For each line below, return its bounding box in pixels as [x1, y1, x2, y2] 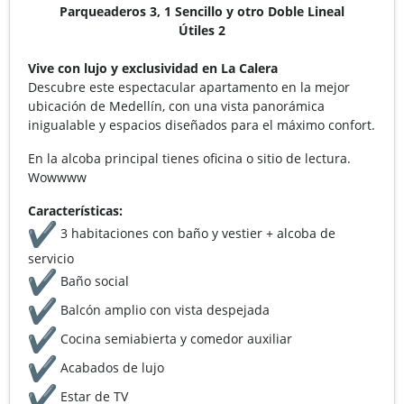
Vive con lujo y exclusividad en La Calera [28, 59, 278, 77]
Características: [28, 201, 123, 219]
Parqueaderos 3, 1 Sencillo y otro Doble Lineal [60, 2, 344, 20]
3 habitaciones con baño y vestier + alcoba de [57, 224, 335, 242]
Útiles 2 [179, 21, 225, 39]
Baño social [57, 271, 129, 289]
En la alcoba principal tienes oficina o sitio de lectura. [28, 149, 351, 167]
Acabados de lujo [57, 358, 164, 376]
